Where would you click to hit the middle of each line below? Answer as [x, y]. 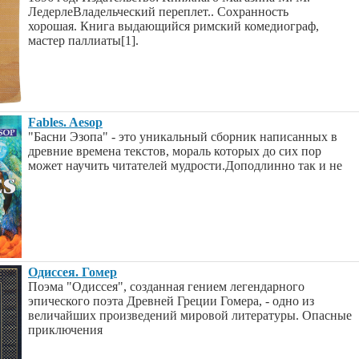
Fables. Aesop [65, 122]
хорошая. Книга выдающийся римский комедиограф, [173, 26]
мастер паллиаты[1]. [83, 40]
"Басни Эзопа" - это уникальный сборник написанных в [183, 137]
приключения [65, 330]
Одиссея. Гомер [73, 272]
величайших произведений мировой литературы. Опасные [190, 315]
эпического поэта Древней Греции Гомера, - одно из [171, 301]
